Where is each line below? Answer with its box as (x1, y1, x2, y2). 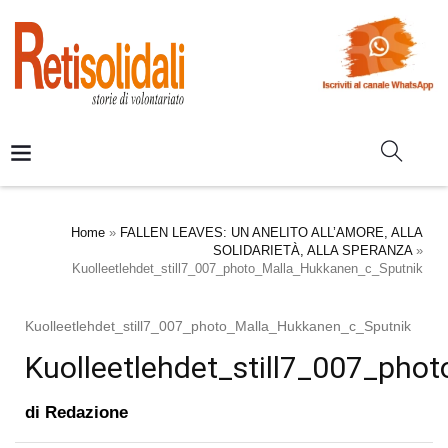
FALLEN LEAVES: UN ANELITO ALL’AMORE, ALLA (120, 225, 423, 240)
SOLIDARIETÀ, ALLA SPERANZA (213, 243, 412, 258)
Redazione (45, 403, 128, 422)
